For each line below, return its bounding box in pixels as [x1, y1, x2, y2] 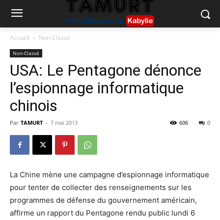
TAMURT [21, 119, 43, 126]
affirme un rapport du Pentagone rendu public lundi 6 [10, 208, 195, 218]
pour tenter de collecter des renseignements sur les [10, 183, 192, 192]
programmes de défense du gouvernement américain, [10, 195, 197, 205]
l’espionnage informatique [10, 79, 184, 97]
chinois [10, 96, 57, 115]
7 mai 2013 [51, 119, 78, 126]
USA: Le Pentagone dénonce [10, 61, 201, 80]
